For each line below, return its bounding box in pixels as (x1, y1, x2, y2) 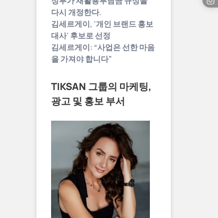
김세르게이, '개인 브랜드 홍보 (51, 18, 153, 29)
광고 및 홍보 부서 (51, 94, 125, 108)
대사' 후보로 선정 (51, 30, 110, 41)
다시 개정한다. (51, 7, 102, 18)
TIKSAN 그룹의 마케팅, (51, 80, 151, 93)
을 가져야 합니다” (51, 54, 112, 64)
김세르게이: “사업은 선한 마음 (51, 42, 155, 53)
